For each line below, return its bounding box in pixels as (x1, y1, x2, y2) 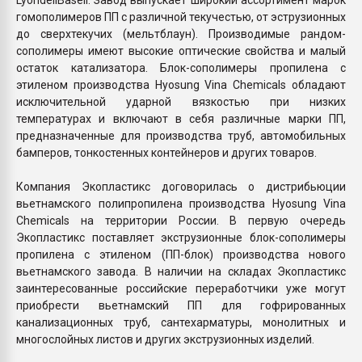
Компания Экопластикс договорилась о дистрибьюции (16, 179, 346, 193)
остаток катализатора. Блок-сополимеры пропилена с (16, 61, 346, 74)
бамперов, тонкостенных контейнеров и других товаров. (16, 145, 317, 159)
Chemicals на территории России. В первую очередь (16, 213, 346, 227)
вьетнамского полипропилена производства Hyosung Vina (16, 196, 346, 210)
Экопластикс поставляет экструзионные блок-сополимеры (16, 230, 346, 244)
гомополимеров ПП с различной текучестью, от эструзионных (16, 10, 346, 23)
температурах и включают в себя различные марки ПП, (16, 112, 346, 125)
